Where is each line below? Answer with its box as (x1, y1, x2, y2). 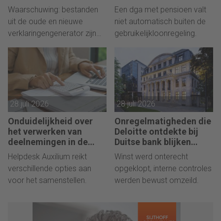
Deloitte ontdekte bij (114, 126, 198, 137)
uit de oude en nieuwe (8, 16, 83, 26)
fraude (114, 147, 142, 157)
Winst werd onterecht (114, 151, 188, 161)
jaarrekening (8, 147, 60, 157)
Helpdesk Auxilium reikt (8, 151, 87, 161)
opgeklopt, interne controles (114, 163, 212, 173)
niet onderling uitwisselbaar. (8, 40, 102, 50)
